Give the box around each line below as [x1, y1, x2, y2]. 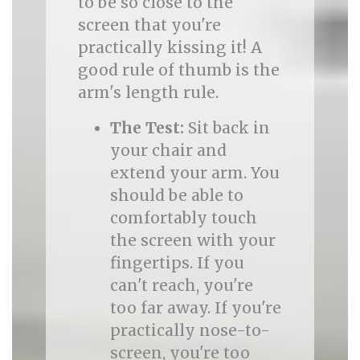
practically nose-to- [109, 321, 270, 340]
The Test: [109, 118, 184, 137]
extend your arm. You [109, 163, 280, 182]
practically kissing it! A [77, 38, 262, 57]
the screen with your [109, 231, 276, 250]
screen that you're [77, 15, 221, 35]
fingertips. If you [109, 253, 244, 272]
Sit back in [183, 118, 270, 137]
